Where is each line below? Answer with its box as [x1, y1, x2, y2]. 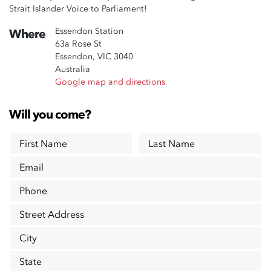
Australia [55, 64, 90, 75]
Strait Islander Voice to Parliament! [9, 3, 149, 15]
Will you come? [9, 106, 91, 123]
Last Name [148, 137, 195, 151]
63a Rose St [55, 38, 102, 50]
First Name [19, 137, 67, 151]
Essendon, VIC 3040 [55, 51, 133, 62]
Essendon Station [55, 25, 123, 37]
